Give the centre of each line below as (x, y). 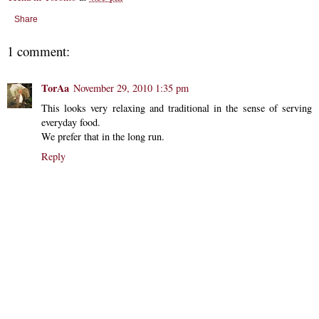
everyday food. (71, 122)
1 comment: (38, 51)
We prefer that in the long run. (103, 136)
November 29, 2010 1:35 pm (131, 88)
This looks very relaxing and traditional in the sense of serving (177, 108)
